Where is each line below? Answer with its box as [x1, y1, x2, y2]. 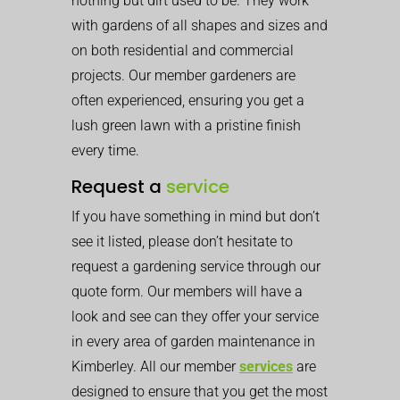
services [239, 358, 293, 375]
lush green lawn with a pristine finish [71, 117, 301, 134]
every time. [71, 142, 139, 159]
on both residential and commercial [71, 42, 294, 59]
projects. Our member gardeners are [71, 67, 296, 84]
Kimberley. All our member [71, 358, 239, 375]
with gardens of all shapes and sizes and [71, 17, 328, 34]
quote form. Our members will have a [71, 283, 303, 300]
